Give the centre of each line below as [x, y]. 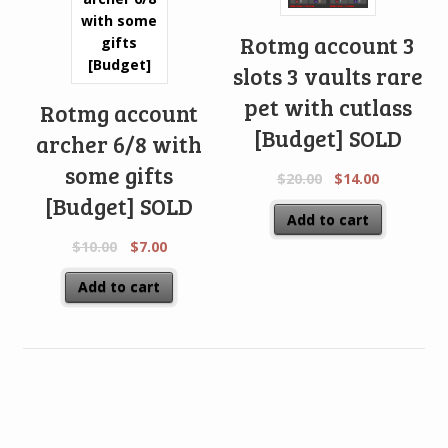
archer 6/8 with [119, 144]
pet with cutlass [327, 107]
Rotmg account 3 [328, 45]
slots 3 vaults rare [327, 76]
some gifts [119, 175]
